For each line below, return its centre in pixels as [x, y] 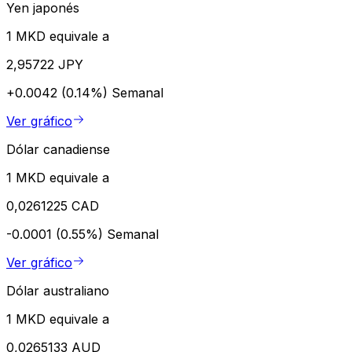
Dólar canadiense [58, 150]
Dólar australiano [58, 291]
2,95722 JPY [45, 65]
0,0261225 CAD [53, 206]
